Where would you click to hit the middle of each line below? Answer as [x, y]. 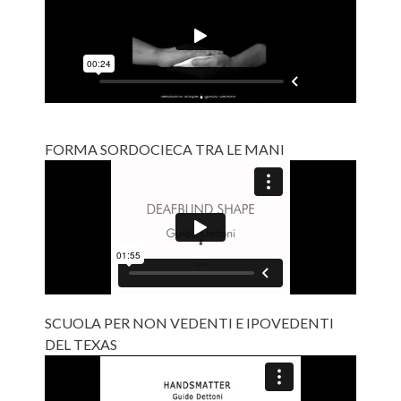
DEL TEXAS [81, 344]
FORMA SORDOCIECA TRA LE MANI [165, 149]
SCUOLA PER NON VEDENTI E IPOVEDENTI [189, 322]
